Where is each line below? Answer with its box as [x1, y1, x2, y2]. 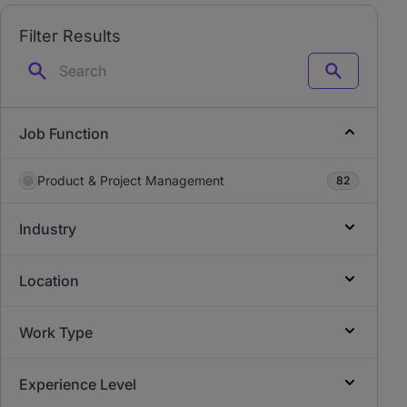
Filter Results [19, 26, 121, 45]
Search [332, 70, 374, 86]
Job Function [19, 124, 109, 143]
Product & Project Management [37, 173, 224, 188]
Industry [19, 220, 76, 238]
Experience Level [19, 375, 136, 393]
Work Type [19, 323, 93, 342]
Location [19, 272, 79, 290]
